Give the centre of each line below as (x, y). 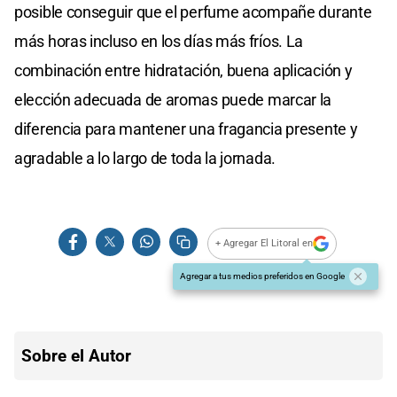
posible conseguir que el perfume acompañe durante (193, 12)
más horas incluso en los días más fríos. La (159, 41)
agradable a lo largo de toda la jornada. (145, 158)
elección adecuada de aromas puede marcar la (173, 99)
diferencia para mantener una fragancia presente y (186, 128)
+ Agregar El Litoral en (265, 244)
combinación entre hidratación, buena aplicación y (183, 70)
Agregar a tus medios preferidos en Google (262, 276)
